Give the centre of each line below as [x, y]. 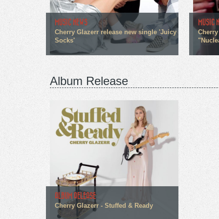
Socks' [65, 41]
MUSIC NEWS [71, 22]
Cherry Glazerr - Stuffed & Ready [104, 206]
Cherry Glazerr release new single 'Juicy [116, 33]
